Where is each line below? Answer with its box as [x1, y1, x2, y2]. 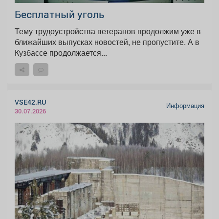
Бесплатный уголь [15, 7, 104, 22]
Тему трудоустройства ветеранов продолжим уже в [15, 25, 201, 37]
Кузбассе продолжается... [15, 47, 107, 59]
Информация [166, 101, 204, 110]
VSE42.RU [15, 97, 46, 107]
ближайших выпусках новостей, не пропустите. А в [15, 36, 199, 48]
